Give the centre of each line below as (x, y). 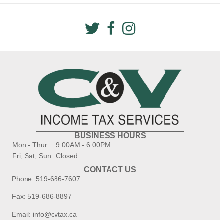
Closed (66, 155)
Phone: (24, 179)
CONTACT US (110, 169)
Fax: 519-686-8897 (42, 196)
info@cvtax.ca (55, 214)
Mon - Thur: (31, 145)
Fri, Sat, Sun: (33, 155)
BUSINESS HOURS (110, 135)
